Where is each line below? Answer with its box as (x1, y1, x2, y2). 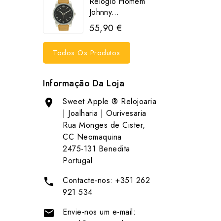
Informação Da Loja (43, 77, 124, 90)
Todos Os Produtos (53, 47, 120, 59)
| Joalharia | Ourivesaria (63, 108, 147, 119)
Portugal (63, 155, 92, 167)
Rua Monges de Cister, (63, 119, 146, 131)
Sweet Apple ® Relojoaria (63, 96, 156, 108)
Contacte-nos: (63, 175, 115, 186)
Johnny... (89, 6, 119, 18)
